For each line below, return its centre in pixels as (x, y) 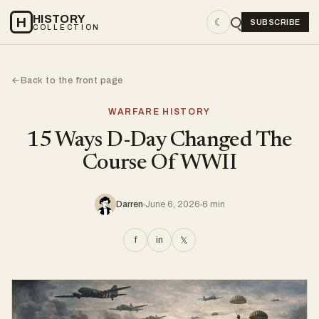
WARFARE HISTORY (159, 112)
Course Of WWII (159, 163)
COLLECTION (67, 27)
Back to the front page (72, 80)
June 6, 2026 (172, 204)
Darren (129, 204)
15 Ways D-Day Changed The (159, 141)
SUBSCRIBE (275, 22)
